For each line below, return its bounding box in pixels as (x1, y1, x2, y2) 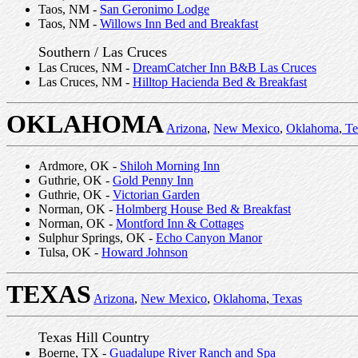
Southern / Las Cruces (38, 44, 167, 60)
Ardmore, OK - (38, 159, 120, 173)
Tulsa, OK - (38, 245, 101, 259)
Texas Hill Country (38, 329, 149, 345)
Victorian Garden (113, 188, 200, 201)
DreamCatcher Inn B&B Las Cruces (133, 61, 316, 74)
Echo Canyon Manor (156, 231, 262, 245)
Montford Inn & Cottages (116, 217, 244, 230)
